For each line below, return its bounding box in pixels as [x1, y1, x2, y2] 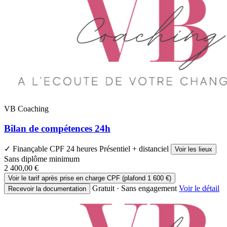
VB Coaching [4, 104, 49, 113]
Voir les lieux [175, 145, 212, 153]
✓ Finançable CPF [4, 144, 66, 153]
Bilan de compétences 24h [4, 123, 110, 134]
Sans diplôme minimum [4, 154, 80, 163]
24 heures [66, 144, 99, 153]
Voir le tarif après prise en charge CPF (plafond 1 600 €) [8, 174, 171, 182]
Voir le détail [179, 183, 219, 193]
